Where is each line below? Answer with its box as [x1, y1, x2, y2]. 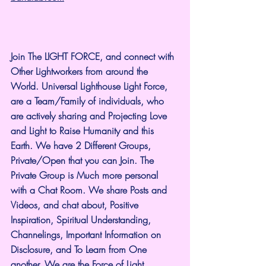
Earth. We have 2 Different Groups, [11, 138, 154, 152]
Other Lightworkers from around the [11, 64, 151, 78]
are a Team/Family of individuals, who [11, 94, 167, 107]
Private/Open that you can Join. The [11, 153, 157, 167]
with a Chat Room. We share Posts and [11, 183, 170, 197]
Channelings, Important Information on [11, 227, 164, 241]
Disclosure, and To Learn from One [11, 242, 150, 256]
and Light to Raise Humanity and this [11, 123, 157, 137]
